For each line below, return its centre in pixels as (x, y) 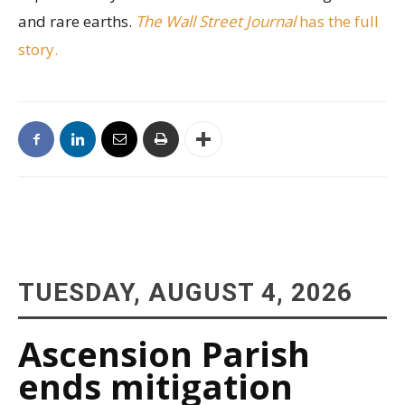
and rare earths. (77, 22)
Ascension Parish (164, 354)
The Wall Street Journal (217, 22)
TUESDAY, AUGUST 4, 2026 (185, 293)
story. (38, 50)
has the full (339, 22)
